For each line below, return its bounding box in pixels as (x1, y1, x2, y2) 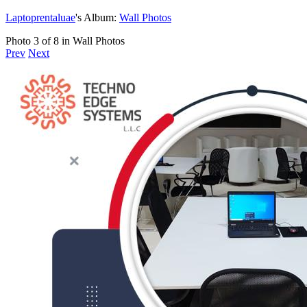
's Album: (75, 11, 119, 23)
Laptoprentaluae (5, 11, 75, 23)
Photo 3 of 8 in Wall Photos (5, 34, 125, 47)
